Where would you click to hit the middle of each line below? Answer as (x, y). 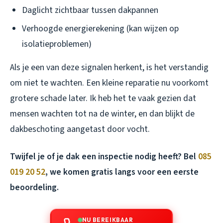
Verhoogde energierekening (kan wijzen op (100, 28)
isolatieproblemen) (57, 44)
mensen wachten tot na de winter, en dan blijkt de (102, 113)
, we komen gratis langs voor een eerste (122, 172)
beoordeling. (34, 187)
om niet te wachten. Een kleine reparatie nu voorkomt (109, 83)
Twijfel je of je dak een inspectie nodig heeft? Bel (104, 156)
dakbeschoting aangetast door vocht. (80, 129)
